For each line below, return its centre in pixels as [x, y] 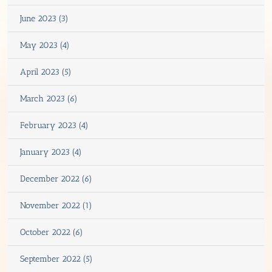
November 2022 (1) [56, 205]
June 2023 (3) [44, 18]
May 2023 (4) [45, 45]
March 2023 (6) [49, 98]
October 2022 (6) [52, 232]
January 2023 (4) [51, 152]
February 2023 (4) [54, 125]
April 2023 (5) [46, 72]
